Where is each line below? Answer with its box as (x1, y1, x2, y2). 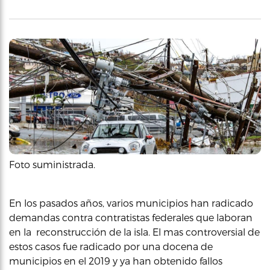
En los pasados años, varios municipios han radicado (9, 196, 253, 209)
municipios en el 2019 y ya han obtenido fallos (9, 254, 222, 266)
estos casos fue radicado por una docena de (9, 240, 213, 252)
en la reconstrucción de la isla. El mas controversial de (9, 225, 260, 237)
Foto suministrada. (9, 158, 95, 170)
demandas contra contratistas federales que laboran (9, 211, 253, 223)
